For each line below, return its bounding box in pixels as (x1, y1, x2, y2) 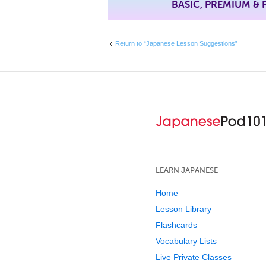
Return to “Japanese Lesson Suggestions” (115, 40, 237, 47)
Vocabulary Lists (156, 236, 217, 246)
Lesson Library (156, 204, 211, 214)
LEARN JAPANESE (156, 165, 218, 175)
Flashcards (156, 220, 197, 230)
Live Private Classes (156, 252, 232, 262)
